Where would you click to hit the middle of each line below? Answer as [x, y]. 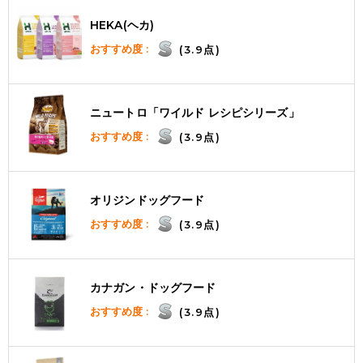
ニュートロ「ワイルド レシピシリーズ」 [195, 113]
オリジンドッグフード [147, 201]
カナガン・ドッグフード [153, 288]
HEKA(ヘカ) [122, 26]
